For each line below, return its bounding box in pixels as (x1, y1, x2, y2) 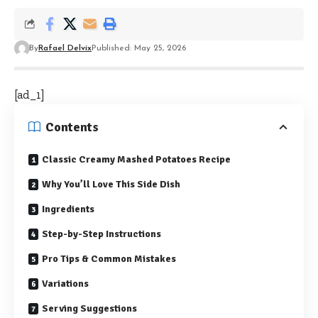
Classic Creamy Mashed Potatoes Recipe (42, 153, 231, 165)
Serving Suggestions (42, 302, 137, 314)
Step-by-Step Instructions (42, 227, 161, 240)
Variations (42, 277, 89, 290)
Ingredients (42, 202, 94, 215)
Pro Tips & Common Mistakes (42, 252, 176, 265)
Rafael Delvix (38, 43, 92, 53)
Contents (45, 119, 99, 135)
